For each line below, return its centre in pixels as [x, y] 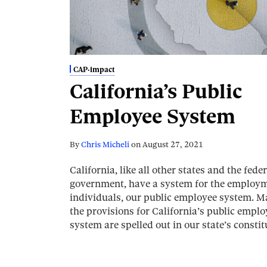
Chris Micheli [105, 145]
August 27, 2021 [173, 145]
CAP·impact [94, 70]
